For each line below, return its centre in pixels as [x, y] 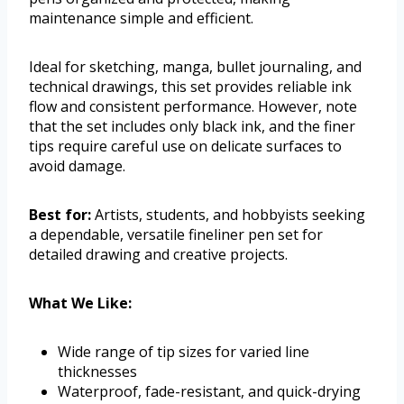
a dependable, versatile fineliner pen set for [176, 235]
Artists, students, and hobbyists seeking [228, 215]
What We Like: [80, 303]
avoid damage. [77, 166]
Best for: [60, 215]
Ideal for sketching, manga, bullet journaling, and [195, 67]
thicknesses [97, 372]
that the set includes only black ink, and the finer [192, 127]
